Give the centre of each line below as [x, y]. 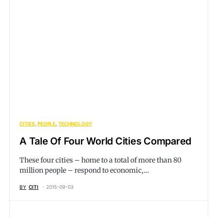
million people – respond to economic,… [84, 170]
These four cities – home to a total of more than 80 [100, 160]
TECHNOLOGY [75, 124]
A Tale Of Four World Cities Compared [105, 141]
